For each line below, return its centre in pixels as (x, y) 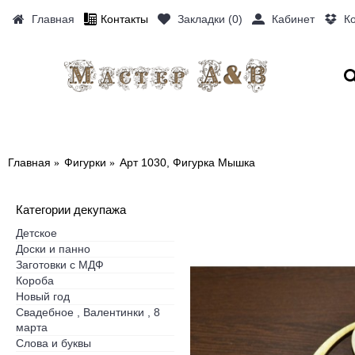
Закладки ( (205, 19)
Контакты (124, 19)
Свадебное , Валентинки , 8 (88, 312)
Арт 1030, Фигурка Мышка (187, 163)
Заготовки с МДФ (60, 265)
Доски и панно (53, 249)
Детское (36, 233)
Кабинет (293, 19)
